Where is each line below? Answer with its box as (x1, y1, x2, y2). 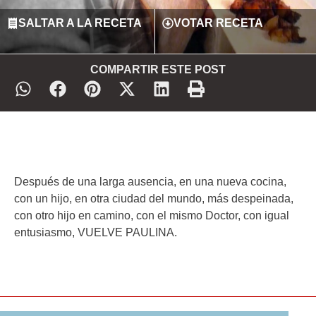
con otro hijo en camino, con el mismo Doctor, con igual (14, 209, 289, 222)
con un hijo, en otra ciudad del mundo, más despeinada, (14, 193, 293, 205)
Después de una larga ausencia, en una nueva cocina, (14, 176, 286, 188)
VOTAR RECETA (173, 17, 263, 30)
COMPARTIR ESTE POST (90, 63, 226, 76)
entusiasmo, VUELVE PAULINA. (14, 226, 177, 239)
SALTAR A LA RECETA (18, 17, 142, 30)
